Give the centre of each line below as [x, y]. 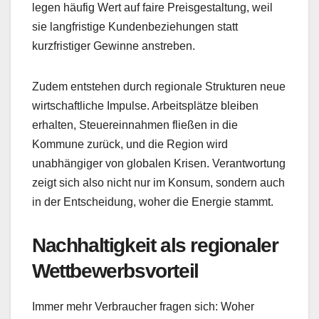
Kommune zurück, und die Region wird [130, 144]
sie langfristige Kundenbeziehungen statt [135, 26]
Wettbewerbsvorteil [115, 271]
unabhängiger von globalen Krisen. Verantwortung [159, 163]
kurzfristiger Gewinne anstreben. [114, 46]
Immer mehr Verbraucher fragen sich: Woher [143, 306]
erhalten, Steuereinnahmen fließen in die [135, 125]
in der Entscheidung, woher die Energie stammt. [153, 202]
